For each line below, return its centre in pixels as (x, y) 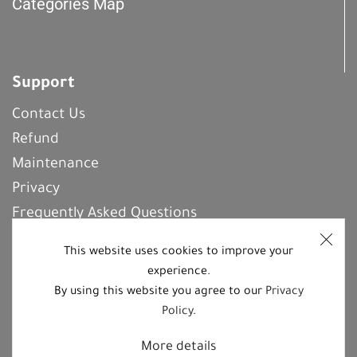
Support (43, 84)
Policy (177, 312)
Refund (35, 140)
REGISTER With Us (178, 275)
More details (178, 347)
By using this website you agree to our (159, 292)
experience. (178, 272)
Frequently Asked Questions (104, 214)
